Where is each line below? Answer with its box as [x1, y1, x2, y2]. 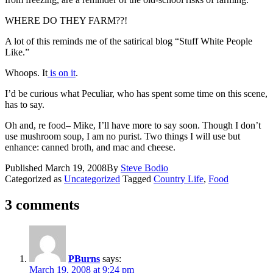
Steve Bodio [121, 162, 168, 173]
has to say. [5, 99, 44, 110]
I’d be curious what [5, 88, 82, 99]
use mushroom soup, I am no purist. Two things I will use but [5, 130, 240, 141]
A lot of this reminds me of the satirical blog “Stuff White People [5, 35, 252, 46]
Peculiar [82, 88, 112, 99]
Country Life [154, 173, 204, 184]
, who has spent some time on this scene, [112, 88, 268, 99]
